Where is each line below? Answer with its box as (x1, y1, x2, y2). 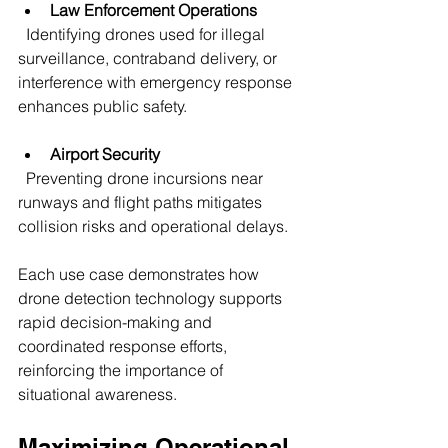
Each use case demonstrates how (18, 263, 263, 284)
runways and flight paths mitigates (18, 191, 266, 212)
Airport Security (50, 143, 160, 164)
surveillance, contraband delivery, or (18, 47, 281, 68)
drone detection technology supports (18, 287, 286, 308)
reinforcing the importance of (18, 359, 227, 380)
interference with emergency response (18, 71, 296, 92)
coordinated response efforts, (18, 335, 231, 356)
